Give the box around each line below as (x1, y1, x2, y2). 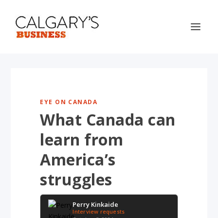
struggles (40, 169, 112, 190)
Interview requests (73, 208, 125, 215)
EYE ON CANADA (40, 98, 98, 106)
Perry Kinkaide (73, 200, 119, 209)
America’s (40, 149, 116, 170)
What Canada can (40, 109, 176, 130)
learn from (40, 129, 124, 150)
